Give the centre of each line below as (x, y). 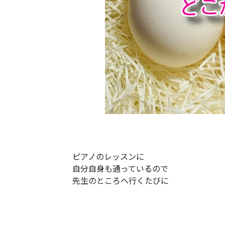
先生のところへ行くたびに (121, 180)
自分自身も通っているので (120, 168)
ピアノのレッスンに (108, 156)
